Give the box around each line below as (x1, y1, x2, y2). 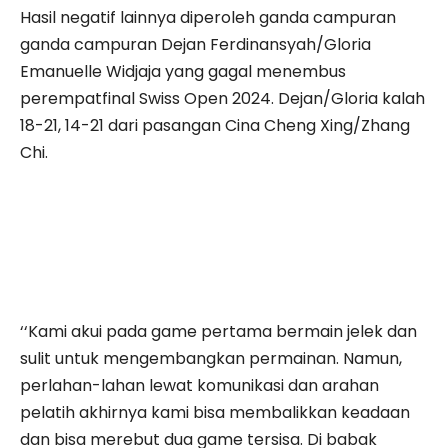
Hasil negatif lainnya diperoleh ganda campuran (20, 5, 396, 29)
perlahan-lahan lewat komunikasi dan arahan (20, 373, 379, 397)
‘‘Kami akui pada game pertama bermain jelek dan (20, 319, 417, 343)
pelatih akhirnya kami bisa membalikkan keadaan (20, 400, 410, 424)
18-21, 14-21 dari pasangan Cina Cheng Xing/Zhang (20, 113, 410, 137)
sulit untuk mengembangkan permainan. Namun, (20, 346, 402, 370)
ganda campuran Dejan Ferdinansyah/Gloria (20, 32, 371, 56)
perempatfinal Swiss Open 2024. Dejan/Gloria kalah (20, 86, 425, 110)
